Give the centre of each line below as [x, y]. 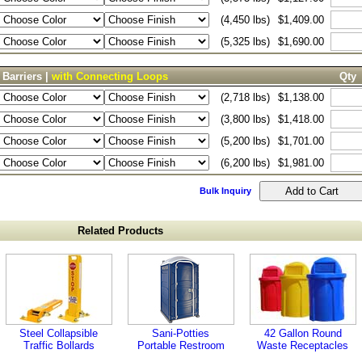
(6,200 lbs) [245, 163]
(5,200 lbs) [245, 141]
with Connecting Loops [110, 76]
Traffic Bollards [59, 345]
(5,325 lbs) [245, 42]
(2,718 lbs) [245, 97]
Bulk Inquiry [225, 191]
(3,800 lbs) [245, 119]
